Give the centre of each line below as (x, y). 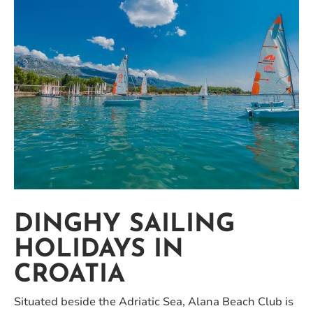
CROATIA (70, 276)
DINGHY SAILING (124, 225)
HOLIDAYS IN (99, 250)
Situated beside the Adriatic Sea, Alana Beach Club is (154, 302)
